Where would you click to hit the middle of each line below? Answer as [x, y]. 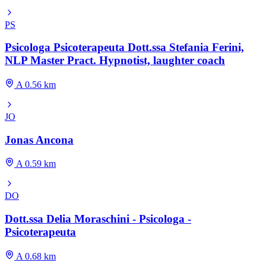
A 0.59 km [35, 164]
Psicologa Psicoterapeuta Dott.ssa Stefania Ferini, [124, 47]
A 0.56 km [35, 84]
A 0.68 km [35, 256]
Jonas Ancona [39, 140]
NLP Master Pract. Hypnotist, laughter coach [115, 61]
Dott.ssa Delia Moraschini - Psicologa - [98, 219]
